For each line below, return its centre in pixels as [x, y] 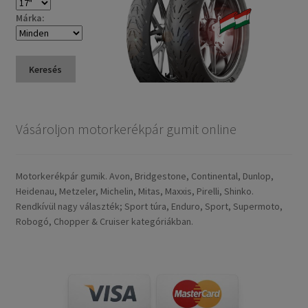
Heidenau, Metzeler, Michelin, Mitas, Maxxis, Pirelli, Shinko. [134, 191]
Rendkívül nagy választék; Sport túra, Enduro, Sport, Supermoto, [149, 206]
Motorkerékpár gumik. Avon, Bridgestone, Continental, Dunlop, [144, 176]
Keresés [46, 69]
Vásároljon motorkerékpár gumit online [126, 129]
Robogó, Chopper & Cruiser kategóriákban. [104, 221]
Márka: [30, 18]
